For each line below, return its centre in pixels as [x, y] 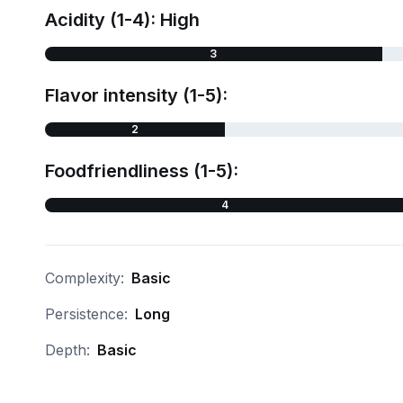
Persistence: [86, 314]
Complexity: [84, 278]
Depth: [67, 350]
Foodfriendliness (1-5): [141, 171]
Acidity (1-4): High [122, 20]
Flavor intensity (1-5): [136, 95]
